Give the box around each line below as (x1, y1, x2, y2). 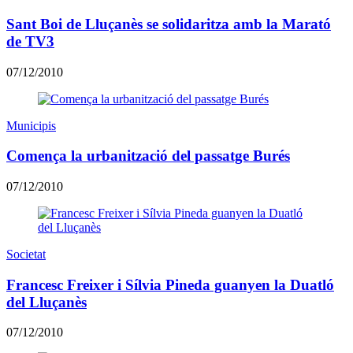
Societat (6, 247, 46, 261)
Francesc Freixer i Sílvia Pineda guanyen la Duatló (6, 276, 334, 293)
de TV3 (6, 32, 54, 50)
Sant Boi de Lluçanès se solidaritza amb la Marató (6, 15, 331, 32)
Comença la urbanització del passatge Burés (6, 147, 290, 165)
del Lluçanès (6, 293, 87, 310)
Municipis (6, 118, 56, 132)
